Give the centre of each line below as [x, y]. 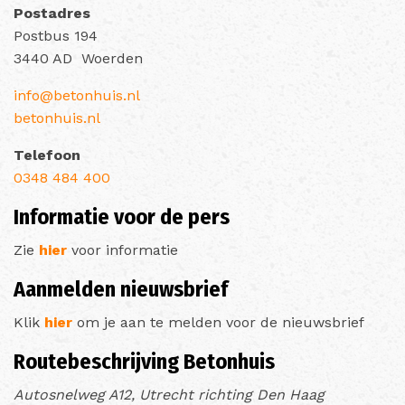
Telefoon [47, 155]
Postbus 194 [56, 35]
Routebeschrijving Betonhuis [144, 361]
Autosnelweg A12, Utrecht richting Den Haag [169, 394]
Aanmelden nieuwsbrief [121, 289]
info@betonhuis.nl [77, 95]
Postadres [54, 13]
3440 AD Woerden [78, 58]
